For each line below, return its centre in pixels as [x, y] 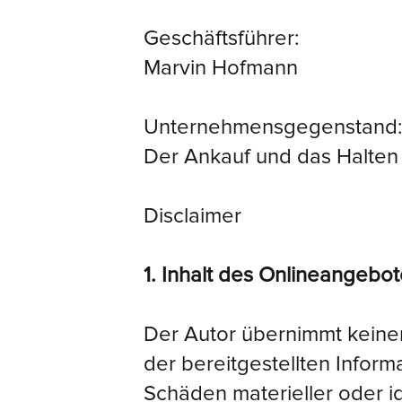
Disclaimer [192, 216]
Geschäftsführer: [222, 38]
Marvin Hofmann [221, 68]
